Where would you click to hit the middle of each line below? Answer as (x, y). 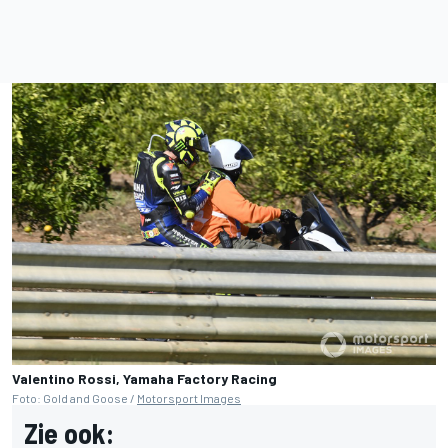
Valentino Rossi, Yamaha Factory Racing (144, 379)
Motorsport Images (189, 398)
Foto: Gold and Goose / (74, 398)
